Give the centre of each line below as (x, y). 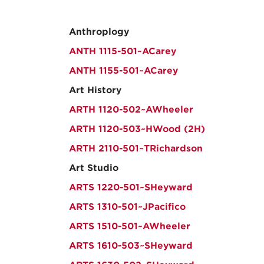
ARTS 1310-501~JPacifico (127, 207)
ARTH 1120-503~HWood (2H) (137, 129)
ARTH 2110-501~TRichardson (136, 148)
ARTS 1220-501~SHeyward (131, 187)
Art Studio (94, 168)
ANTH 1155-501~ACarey (123, 71)
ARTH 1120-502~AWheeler (131, 110)
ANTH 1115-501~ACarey (123, 51)
